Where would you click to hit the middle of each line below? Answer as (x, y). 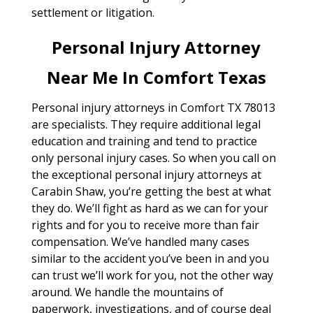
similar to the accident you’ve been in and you (150, 258)
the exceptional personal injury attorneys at (146, 174)
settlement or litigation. (93, 12)
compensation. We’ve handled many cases (140, 241)
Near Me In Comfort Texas (156, 77)
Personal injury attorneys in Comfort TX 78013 (153, 107)
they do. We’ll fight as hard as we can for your (150, 208)
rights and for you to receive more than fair (145, 225)
